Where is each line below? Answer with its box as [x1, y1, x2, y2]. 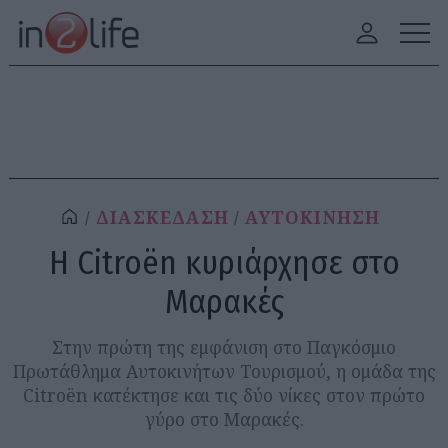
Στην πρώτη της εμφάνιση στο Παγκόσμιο [52, 335, 396, 359]
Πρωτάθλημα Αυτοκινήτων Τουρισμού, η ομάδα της [12, 359, 436, 383]
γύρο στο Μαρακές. [144, 407, 304, 431]
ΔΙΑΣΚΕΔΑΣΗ [95, 206, 229, 229]
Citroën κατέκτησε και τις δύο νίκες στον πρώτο [23, 383, 425, 407]
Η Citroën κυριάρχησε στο [48, 242, 400, 283]
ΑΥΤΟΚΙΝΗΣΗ [245, 206, 381, 229]
